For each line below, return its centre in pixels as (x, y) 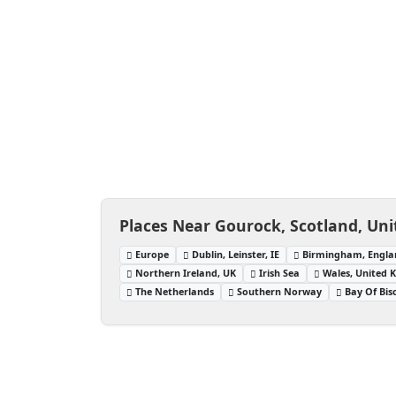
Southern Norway (280, 291)
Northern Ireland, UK (186, 272)
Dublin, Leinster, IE (236, 254)
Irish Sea (280, 272)
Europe (152, 254)
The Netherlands (175, 291)
